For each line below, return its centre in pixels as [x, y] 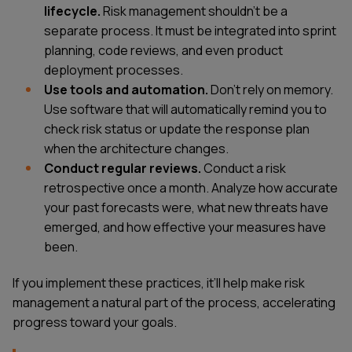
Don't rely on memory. [271, 90]
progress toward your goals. [95, 323]
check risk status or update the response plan [177, 129]
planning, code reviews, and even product [163, 51]
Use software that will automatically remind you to [185, 110]
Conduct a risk [244, 169]
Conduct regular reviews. [123, 169]
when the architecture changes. [136, 149]
